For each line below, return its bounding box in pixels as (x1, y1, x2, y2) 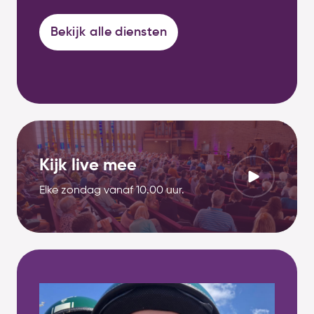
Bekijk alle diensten (50, 26, 167, 39)
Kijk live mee (39, 157, 137, 174)
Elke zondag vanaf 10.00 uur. (39, 185, 184, 196)
